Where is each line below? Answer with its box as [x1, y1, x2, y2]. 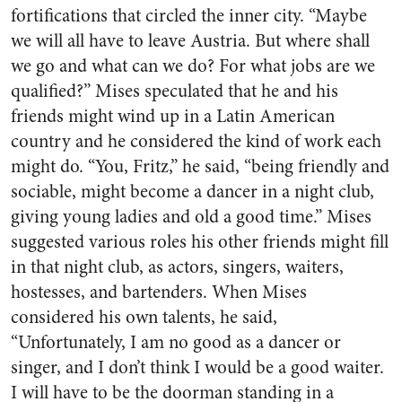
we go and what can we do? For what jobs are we [11, 53, 375, 79]
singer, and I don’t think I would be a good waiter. [11, 354, 384, 380]
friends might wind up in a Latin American [11, 103, 335, 129]
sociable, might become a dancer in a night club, [11, 179, 374, 205]
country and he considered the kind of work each [11, 128, 381, 154]
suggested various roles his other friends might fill [11, 229, 389, 255]
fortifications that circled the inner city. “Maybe [11, 3, 367, 29]
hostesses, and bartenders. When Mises [11, 279, 307, 305]
